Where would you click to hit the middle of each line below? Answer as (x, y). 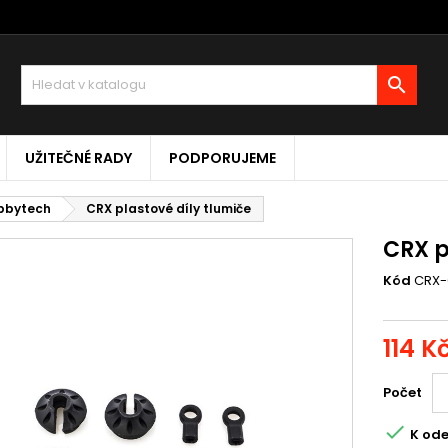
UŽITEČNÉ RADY (78, 158)
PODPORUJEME (222, 158)
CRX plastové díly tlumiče (168, 208)
